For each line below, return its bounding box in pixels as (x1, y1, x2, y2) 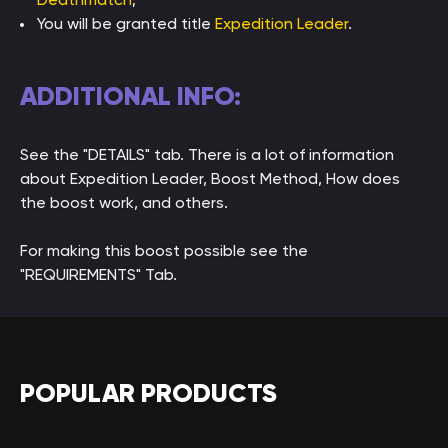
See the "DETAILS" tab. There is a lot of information (20, 145, 394, 164)
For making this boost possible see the (20, 241, 308, 260)
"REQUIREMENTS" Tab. (20, 265, 177, 284)
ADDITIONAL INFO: (20, 80, 241, 112)
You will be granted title (37, 14, 215, 33)
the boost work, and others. (20, 193, 228, 212)
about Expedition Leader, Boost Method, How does (20, 169, 400, 188)
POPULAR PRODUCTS (20, 377, 277, 409)
